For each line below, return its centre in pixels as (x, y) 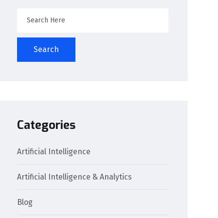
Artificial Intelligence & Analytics (75, 177)
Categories (46, 125)
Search (46, 49)
